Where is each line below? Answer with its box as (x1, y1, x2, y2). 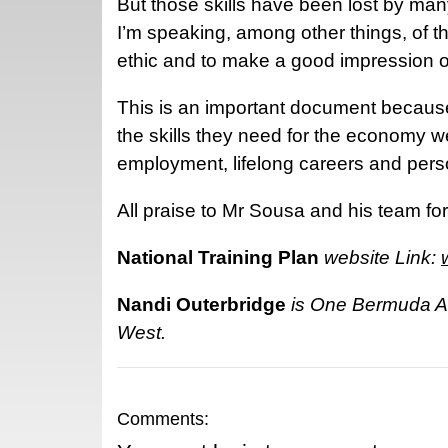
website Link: (319, 247, 441, 269)
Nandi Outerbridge (117, 294, 286, 316)
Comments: (117, 408, 209, 429)
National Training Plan (117, 247, 319, 269)
